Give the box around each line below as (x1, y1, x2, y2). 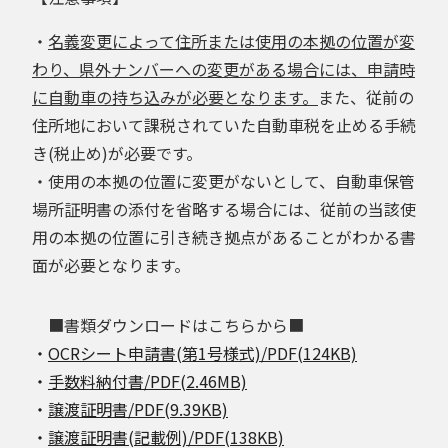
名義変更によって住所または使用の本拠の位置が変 (48, 28, 415, 53)
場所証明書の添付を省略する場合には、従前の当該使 (32, 196, 416, 221)
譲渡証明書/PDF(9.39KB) (48, 396, 228, 421)
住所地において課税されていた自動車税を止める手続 (32, 112, 416, 137)
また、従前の (318, 84, 414, 109)
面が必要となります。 (32, 252, 190, 277)
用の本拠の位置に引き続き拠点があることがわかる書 (32, 224, 416, 249)
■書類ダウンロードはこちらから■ (32, 312, 304, 337)
